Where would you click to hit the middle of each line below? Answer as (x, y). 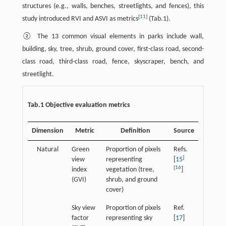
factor (80, 218)
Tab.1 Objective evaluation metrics (79, 105)
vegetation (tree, (130, 170)
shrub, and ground (131, 180)
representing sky (129, 218)
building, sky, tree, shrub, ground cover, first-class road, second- (113, 49)
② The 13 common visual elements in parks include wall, (113, 37)
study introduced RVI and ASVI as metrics (80, 19)
